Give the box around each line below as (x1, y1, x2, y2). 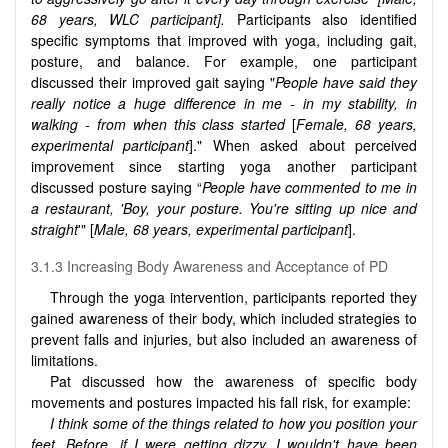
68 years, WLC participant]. (31, 8, 237, 29)
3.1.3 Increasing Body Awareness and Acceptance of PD (31, 255, 388, 276)
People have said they (275, 71, 417, 92)
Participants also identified (236, 8, 418, 29)
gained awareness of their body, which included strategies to (31, 307, 417, 328)
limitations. (31, 349, 98, 370)
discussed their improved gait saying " (31, 71, 275, 92)
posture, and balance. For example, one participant (31, 50, 417, 71)
